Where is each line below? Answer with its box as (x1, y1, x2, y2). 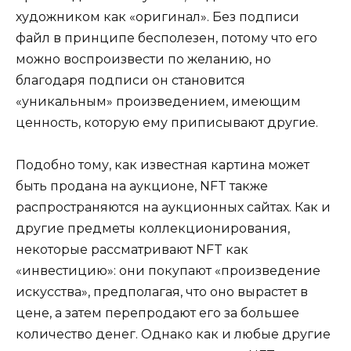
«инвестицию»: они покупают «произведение (16, 263, 320, 279)
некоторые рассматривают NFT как (16, 242, 248, 258)
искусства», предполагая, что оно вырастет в (16, 284, 308, 300)
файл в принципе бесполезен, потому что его (16, 31, 317, 46)
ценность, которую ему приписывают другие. (16, 115, 318, 131)
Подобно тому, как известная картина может (16, 157, 309, 173)
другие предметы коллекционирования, (16, 221, 290, 237)
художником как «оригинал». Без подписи (16, 9, 299, 25)
